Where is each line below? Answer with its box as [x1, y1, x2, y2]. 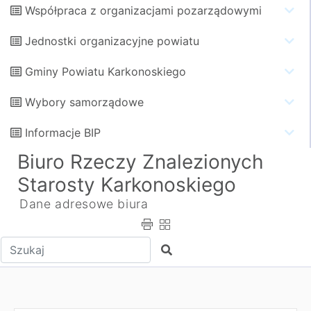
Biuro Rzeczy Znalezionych [17, 150, 264, 174]
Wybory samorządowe [25, 95, 144, 109]
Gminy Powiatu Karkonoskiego [25, 65, 186, 78]
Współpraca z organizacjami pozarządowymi [25, 3, 262, 17]
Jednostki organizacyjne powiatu [25, 34, 199, 48]
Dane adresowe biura [19, 196, 149, 211]
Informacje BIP [25, 126, 101, 140]
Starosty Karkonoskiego [17, 173, 236, 196]
